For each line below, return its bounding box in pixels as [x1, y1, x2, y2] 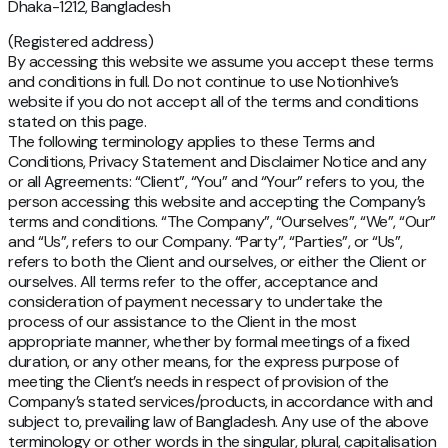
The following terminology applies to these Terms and [8, 131, 374, 153]
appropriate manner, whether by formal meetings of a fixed [8, 331, 410, 353]
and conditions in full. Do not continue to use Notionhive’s [8, 71, 399, 93]
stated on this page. [8, 111, 146, 133]
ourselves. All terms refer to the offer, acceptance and [8, 271, 378, 293]
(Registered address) [8, 31, 153, 53]
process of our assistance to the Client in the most [8, 311, 357, 333]
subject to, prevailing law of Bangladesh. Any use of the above [8, 411, 428, 433]
